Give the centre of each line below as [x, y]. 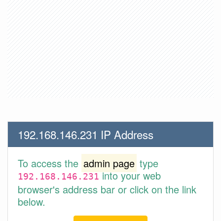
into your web [130, 175]
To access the [50, 163]
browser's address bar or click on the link [107, 189]
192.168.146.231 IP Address [86, 134]
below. [32, 202]
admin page [109, 163]
